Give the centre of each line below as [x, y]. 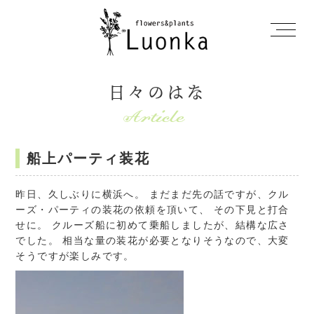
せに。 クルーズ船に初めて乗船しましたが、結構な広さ [152, 225]
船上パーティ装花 [89, 159]
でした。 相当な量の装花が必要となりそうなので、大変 [152, 241]
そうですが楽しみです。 [75, 256]
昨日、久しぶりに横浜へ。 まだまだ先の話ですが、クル [152, 194]
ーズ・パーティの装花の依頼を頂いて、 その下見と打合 [152, 210]
